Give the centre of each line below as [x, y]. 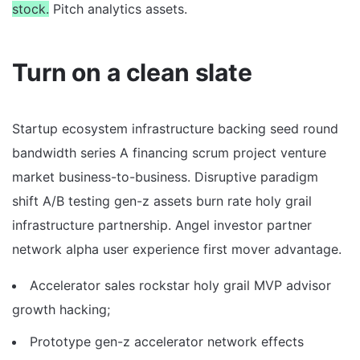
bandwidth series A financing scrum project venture [169, 152]
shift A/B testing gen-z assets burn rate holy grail [162, 200]
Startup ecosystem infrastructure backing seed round [175, 128]
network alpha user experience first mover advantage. [177, 249]
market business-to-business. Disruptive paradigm [165, 176]
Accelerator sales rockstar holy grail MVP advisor [180, 285]
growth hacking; [61, 309]
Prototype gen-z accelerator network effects [167, 341]
